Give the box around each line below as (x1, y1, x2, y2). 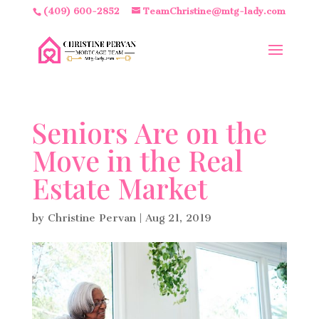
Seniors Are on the (31, 114, 267, 151)
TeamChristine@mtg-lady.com (143, 6, 286, 16)
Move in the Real (31, 142, 243, 179)
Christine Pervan (47, 211, 136, 224)
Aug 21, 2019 (145, 211, 211, 224)
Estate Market (31, 169, 207, 206)
